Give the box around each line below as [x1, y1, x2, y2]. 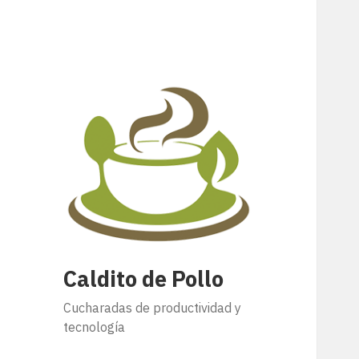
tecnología [63, 319, 126, 336]
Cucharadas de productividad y [63, 300, 242, 317]
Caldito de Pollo [63, 264, 224, 293]
